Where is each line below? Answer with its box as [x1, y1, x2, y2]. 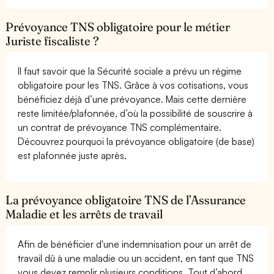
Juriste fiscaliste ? [6, 33, 100, 48]
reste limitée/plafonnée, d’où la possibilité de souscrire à [18, 106, 253, 119]
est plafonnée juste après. [18, 149, 127, 161]
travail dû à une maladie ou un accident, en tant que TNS [18, 251, 254, 264]
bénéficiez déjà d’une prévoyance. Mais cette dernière [18, 92, 247, 105]
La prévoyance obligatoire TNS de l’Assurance [6, 192, 246, 207]
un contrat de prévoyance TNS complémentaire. [18, 120, 222, 133]
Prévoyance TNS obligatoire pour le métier [6, 19, 231, 34]
